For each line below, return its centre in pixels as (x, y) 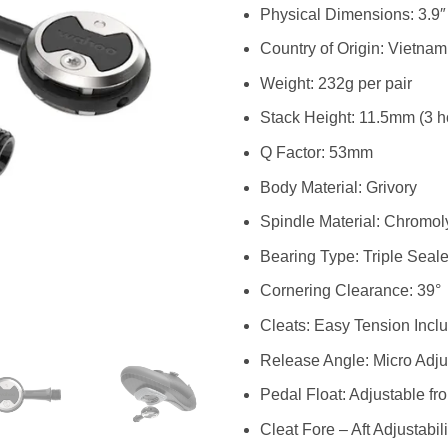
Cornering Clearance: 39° (350, 291)
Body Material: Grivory (338, 187)
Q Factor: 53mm (316, 152)
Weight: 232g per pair (335, 83)
